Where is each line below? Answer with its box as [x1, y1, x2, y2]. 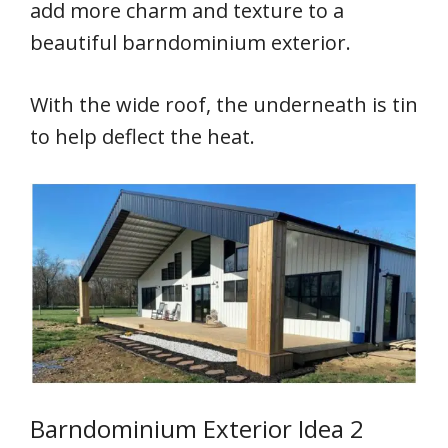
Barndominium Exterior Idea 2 [30, 412, 364, 446]
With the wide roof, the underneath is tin [30, 90, 418, 118]
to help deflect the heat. [30, 122, 255, 150]
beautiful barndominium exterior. [30, 28, 351, 56]
